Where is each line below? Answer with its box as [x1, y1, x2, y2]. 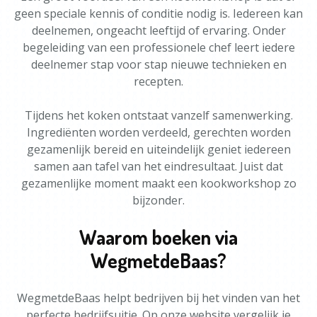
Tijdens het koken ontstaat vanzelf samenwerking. [24, 108, 293, 123]
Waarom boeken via [79, 224, 238, 250]
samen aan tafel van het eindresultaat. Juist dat [34, 158, 283, 174]
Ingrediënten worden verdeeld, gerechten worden [26, 125, 291, 140]
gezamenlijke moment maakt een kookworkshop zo [21, 175, 296, 191]
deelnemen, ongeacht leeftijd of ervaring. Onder [31, 23, 286, 38]
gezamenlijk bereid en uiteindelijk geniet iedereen [26, 142, 291, 157]
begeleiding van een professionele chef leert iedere [22, 40, 295, 55]
